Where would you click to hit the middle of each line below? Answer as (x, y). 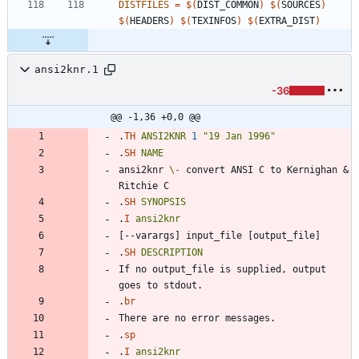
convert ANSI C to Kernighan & (264, 169)
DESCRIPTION (172, 252)
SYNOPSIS (163, 202)
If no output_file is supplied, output (222, 269)
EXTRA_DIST (287, 20)
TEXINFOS (214, 20)
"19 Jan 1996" (239, 136)
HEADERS (149, 20)
